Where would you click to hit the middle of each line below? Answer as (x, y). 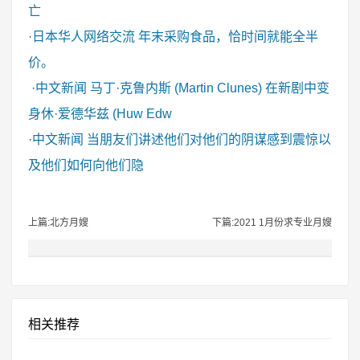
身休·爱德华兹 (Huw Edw (100, 114)
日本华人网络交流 (84, 37)
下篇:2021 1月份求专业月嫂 (272, 223)
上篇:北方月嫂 (58, 223)
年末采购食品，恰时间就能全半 (228, 37)
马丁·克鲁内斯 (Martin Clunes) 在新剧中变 (210, 88)
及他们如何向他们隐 (86, 165)
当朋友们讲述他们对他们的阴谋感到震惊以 (209, 139)
